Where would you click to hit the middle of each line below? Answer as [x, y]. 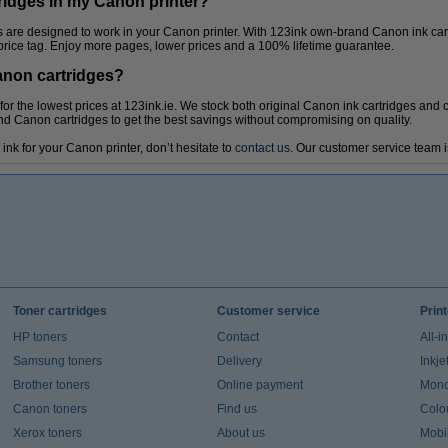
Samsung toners [57, 360]
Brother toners [51, 384]
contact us [262, 147]
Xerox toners [47, 432]
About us [240, 432]
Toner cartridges [59, 310]
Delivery [239, 360]
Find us [236, 408]
